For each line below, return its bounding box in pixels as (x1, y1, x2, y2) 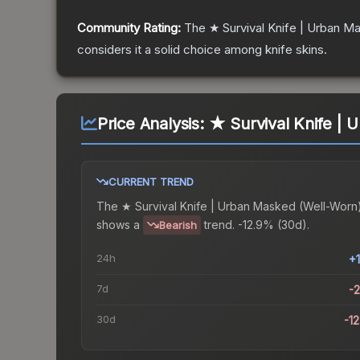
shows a (96, 217, 140, 231)
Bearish (159, 219, 197, 232)
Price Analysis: (96, 114, 209, 134)
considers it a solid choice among (77, 42, 265, 58)
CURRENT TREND (108, 175, 194, 189)
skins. (292, 42, 327, 58)
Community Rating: (77, 20, 181, 36)
